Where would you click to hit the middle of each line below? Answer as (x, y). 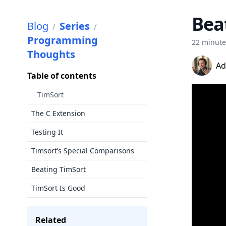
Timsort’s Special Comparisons (83, 151)
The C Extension (58, 113)
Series (75, 26)
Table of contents (62, 76)
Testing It (47, 132)
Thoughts (51, 54)
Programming (63, 40)
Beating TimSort (59, 169)
